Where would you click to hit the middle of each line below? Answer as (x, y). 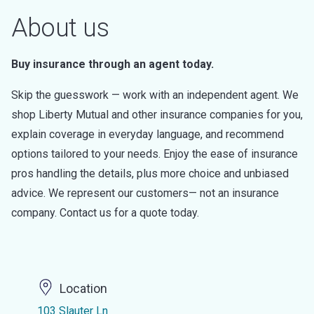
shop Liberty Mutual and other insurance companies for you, (157, 115)
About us (60, 28)
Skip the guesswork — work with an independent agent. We (155, 95)
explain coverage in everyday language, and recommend (148, 134)
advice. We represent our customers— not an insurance (145, 193)
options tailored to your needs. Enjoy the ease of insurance (155, 154)
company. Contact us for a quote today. (105, 213)
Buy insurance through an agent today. (112, 64)
